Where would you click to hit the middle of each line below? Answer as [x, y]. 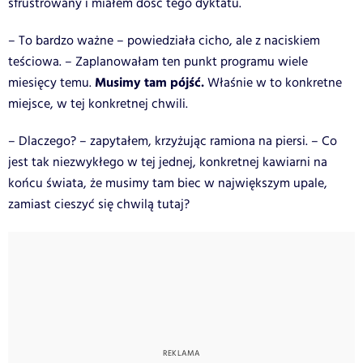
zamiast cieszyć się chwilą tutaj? [99, 204]
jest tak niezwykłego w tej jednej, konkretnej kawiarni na [168, 162]
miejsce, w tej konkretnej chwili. [98, 104]
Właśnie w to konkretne [273, 83]
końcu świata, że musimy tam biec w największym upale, [168, 183]
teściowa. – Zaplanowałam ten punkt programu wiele [158, 62]
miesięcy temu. [50, 83]
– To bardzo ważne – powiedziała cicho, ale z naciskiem [164, 41]
